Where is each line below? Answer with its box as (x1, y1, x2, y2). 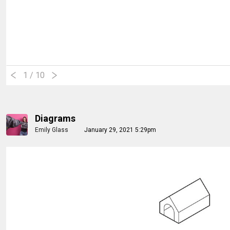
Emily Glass (35, 126, 68, 133)
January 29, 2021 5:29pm (84, 126, 156, 133)
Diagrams (35, 113, 75, 124)
